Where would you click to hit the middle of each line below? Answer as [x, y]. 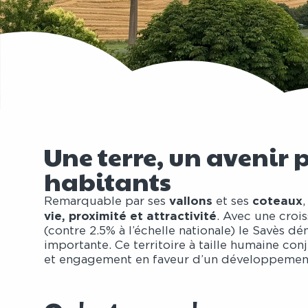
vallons [192, 201]
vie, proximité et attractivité [130, 216]
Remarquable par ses [106, 201]
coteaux [277, 201]
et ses [234, 201]
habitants [107, 181]
